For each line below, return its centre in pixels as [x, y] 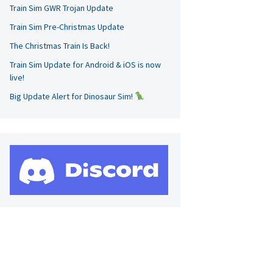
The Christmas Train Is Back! [60, 46]
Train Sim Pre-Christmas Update [67, 27]
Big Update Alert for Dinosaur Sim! [72, 96]
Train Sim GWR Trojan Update [62, 8]
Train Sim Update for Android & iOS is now [85, 65]
